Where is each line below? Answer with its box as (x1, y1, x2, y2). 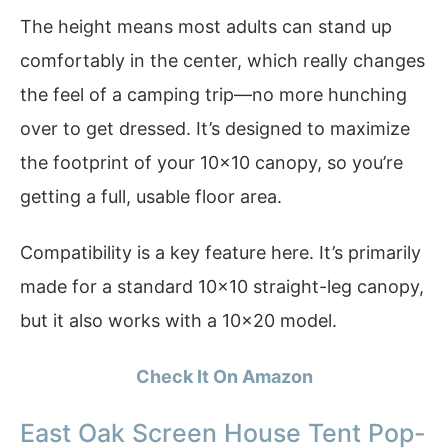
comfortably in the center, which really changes (20, 50, 425, 72)
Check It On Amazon (135, 365, 313, 387)
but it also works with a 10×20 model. (20, 309, 337, 331)
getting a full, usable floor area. (20, 186, 282, 208)
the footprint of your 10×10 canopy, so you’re (20, 152, 403, 174)
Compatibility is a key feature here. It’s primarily (20, 241, 421, 263)
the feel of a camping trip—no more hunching (20, 84, 407, 106)
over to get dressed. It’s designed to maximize (20, 118, 410, 140)
